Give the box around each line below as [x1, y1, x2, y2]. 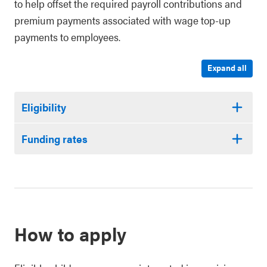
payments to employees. [14, 29, 120, 44]
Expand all [207, 61, 247, 73]
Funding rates [21, 131, 88, 146]
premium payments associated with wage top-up [14, 13, 231, 27]
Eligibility [21, 100, 66, 114]
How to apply [14, 220, 126, 247]
